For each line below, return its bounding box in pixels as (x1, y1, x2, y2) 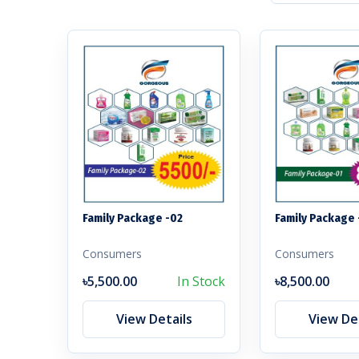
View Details (115, 309, 192, 328)
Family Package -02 (83, 210, 183, 225)
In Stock (177, 272, 225, 290)
